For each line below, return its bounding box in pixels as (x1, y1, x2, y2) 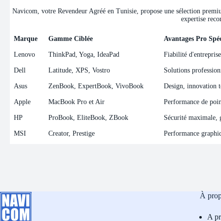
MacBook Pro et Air (48, 98, 105, 106)
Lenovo (14, 51, 36, 59)
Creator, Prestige (48, 130, 95, 138)
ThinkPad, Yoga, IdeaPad (48, 51, 120, 59)
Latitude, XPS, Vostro (48, 67, 110, 74)
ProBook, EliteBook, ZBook (48, 114, 129, 122)
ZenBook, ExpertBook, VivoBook (48, 82, 144, 90)
